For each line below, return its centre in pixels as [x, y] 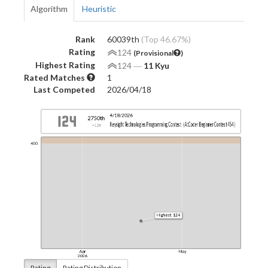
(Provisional [153, 53]
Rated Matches [55, 77]
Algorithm [49, 8]
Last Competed [64, 89]
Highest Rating [65, 65]
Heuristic [99, 8]
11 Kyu [156, 65]
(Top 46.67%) [166, 39]
